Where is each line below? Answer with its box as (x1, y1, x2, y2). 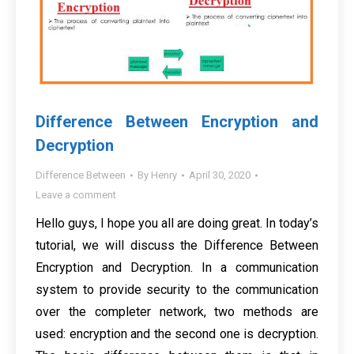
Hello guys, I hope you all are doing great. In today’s (36, 216, 318, 232)
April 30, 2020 (189, 169, 250, 182)
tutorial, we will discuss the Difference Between (36, 238, 318, 254)
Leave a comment (36, 189, 116, 201)
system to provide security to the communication (36, 282, 318, 298)
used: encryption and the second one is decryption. (36, 326, 318, 342)
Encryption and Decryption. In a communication (36, 260, 318, 276)
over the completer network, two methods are (36, 304, 318, 320)
